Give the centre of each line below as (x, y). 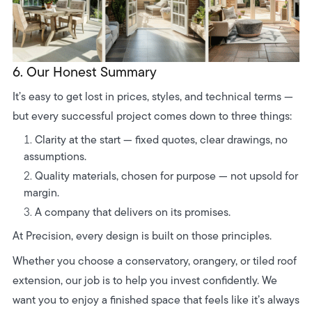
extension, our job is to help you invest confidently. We (145, 280)
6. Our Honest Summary (84, 71)
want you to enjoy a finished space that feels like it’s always (156, 299)
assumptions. (55, 156)
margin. (41, 192)
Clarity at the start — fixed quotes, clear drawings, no (161, 139)
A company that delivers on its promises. (132, 212)
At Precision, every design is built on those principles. (142, 235)
